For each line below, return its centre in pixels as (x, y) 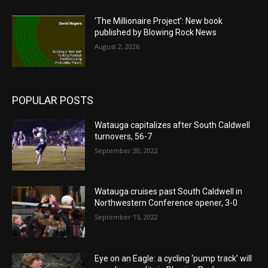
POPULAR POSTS (53, 100)
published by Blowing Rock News (156, 32)
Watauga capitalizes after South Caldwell (173, 125)
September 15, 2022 (127, 217)
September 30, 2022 (127, 150)
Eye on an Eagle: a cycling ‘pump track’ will (173, 258)
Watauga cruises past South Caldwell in (169, 192)
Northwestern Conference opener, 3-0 (166, 203)
